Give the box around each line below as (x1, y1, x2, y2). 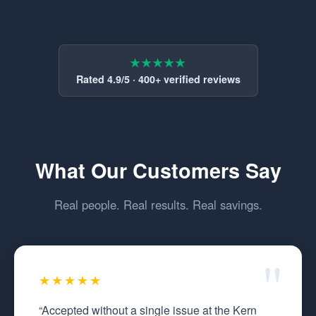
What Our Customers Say (35, 156, 281, 186)
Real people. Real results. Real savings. (54, 196, 262, 214)
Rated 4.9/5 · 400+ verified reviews (75, 71, 241, 86)
